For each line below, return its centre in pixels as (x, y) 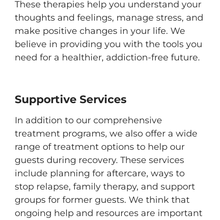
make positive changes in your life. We (100, 31)
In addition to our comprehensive (88, 120)
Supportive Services (71, 99)
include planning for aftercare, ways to (100, 173)
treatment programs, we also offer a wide (106, 134)
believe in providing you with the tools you (109, 44)
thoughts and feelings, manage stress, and (109, 18)
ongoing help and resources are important (109, 213)
